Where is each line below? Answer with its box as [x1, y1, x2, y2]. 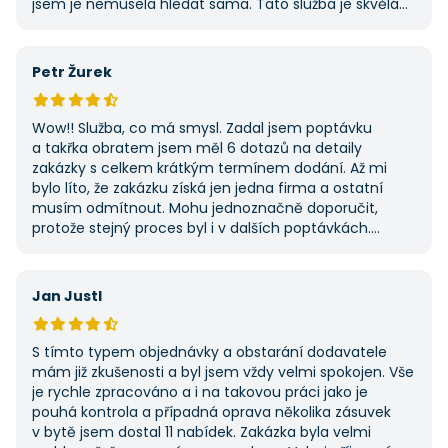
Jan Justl [32, 286, 102, 306]
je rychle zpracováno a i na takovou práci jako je [32, 382, 368, 402]
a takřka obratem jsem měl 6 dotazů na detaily [32, 138, 362, 158]
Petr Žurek [32, 62, 112, 82]
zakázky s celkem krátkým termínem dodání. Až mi [32, 158, 387, 178]
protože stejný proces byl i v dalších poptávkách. [32, 218, 371, 238]
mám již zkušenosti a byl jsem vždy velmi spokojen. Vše [32, 362, 414, 382]
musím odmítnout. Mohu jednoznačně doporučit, [32, 198, 378, 218]
